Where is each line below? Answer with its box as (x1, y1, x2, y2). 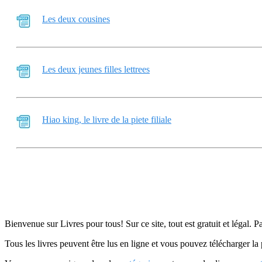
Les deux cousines (42, 14, 110, 24)
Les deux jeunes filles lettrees (42, 64, 150, 74)
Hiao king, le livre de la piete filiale (42, 115, 171, 125)
